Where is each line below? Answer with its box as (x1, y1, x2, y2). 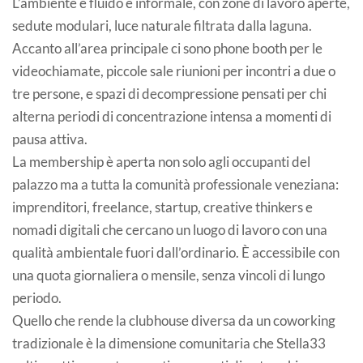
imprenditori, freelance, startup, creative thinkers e (12, 199, 313, 216)
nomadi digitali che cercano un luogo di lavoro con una (12, 221, 327, 239)
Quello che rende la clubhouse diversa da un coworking (12, 312, 335, 330)
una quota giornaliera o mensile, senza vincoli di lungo (12, 267, 325, 284)
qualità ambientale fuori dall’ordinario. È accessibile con (12, 244, 340, 262)
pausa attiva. (12, 130, 88, 148)
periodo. (12, 289, 62, 307)
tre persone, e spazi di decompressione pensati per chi (12, 85, 327, 103)
